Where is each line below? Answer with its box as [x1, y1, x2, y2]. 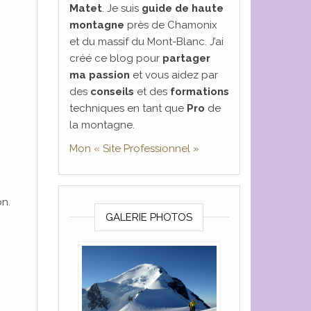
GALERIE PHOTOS [106, 211, 193, 224]
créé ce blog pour [69, 52, 162, 65]
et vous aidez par [129, 69, 218, 81]
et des [133, 85, 170, 98]
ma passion [69, 69, 130, 81]
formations [169, 85, 229, 98]
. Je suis [101, 2, 142, 15]
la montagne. [69, 119, 135, 131]
